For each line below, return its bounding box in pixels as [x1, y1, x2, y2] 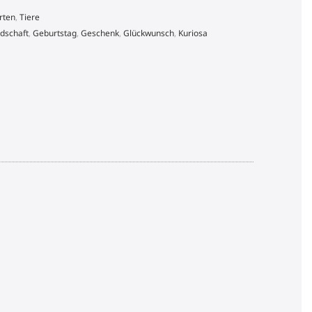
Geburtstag [33, 27, 77, 39]
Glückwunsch [123, 27, 175, 39]
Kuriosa [178, 27, 208, 39]
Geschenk [81, 27, 120, 39]
